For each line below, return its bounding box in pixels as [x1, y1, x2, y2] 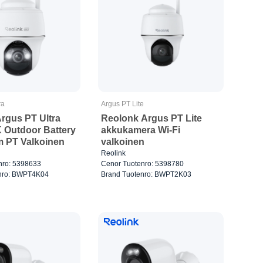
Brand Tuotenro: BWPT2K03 [101, 170, 192, 179]
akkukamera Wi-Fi [101, 125, 181, 136]
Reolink [101, 149, 126, 158]
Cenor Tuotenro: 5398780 [101, 160, 184, 168]
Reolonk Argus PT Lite [101, 113, 203, 124]
